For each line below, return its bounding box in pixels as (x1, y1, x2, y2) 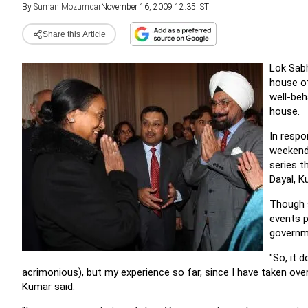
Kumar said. (22, 280, 75, 293)
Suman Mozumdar (34, 2, 101, 12)
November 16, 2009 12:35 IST (101, 2, 209, 12)
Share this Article (42, 29, 106, 39)
